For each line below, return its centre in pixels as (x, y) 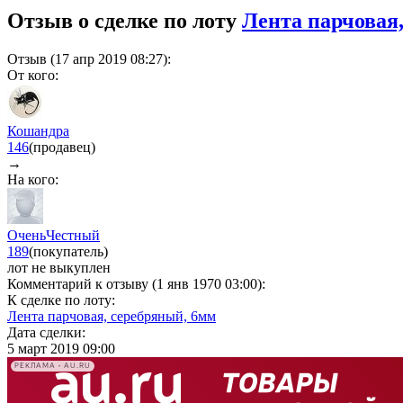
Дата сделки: (46, 332)
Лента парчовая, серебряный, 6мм (112, 316)
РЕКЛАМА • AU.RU (53, 366)
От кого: (33, 75)
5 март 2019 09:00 (61, 348)
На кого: (33, 179)
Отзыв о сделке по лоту (125, 20)
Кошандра (38, 130)
